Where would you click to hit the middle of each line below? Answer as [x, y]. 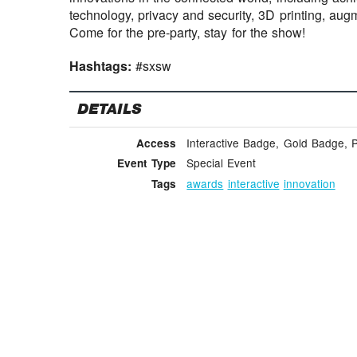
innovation [309, 184]
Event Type [146, 163]
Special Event [222, 163]
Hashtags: [103, 65]
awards [205, 184]
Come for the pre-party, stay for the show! [187, 32]
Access [156, 143]
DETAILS [109, 110]
